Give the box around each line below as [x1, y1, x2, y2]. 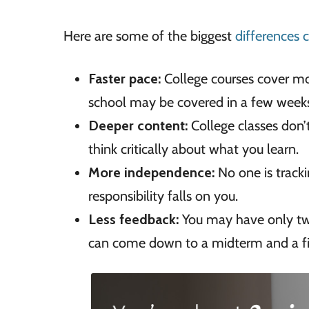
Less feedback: [88, 210, 182, 228]
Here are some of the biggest [63, 27, 235, 44]
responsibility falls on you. [88, 187, 238, 204]
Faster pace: [88, 70, 164, 87]
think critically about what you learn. [88, 140, 299, 157]
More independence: [88, 163, 218, 181]
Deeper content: [88, 117, 188, 134]
